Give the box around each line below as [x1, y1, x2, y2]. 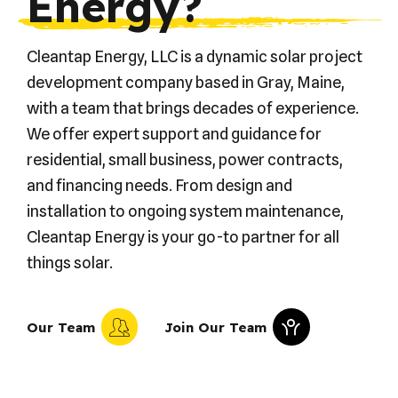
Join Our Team [164, 318, 267, 336]
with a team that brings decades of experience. [27, 99, 359, 118]
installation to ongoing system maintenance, [27, 202, 344, 221]
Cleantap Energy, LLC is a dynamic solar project [27, 47, 362, 67]
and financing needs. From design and [27, 176, 292, 195]
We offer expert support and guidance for [27, 124, 322, 144]
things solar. [27, 253, 113, 273]
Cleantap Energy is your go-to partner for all [27, 227, 339, 247]
